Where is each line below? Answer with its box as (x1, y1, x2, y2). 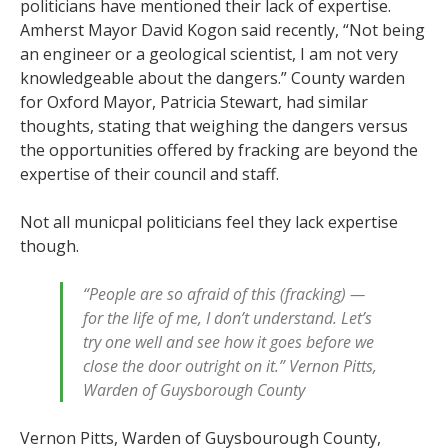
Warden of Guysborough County (83, 378, 305, 401)
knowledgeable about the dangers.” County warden (20, 66, 405, 89)
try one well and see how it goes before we (83, 330, 374, 353)
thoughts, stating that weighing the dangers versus (20, 114, 408, 137)
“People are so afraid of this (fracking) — (83, 282, 365, 305)
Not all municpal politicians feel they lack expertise (20, 210, 398, 233)
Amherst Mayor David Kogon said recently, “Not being (20, 18, 425, 41)
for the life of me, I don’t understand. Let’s (83, 306, 372, 329)
